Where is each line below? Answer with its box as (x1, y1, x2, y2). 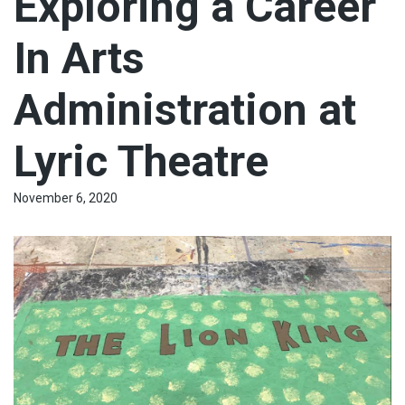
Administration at (14, 83, 356, 136)
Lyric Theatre (14, 135, 268, 187)
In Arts (14, 32, 145, 84)
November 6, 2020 (14, 190, 118, 205)
